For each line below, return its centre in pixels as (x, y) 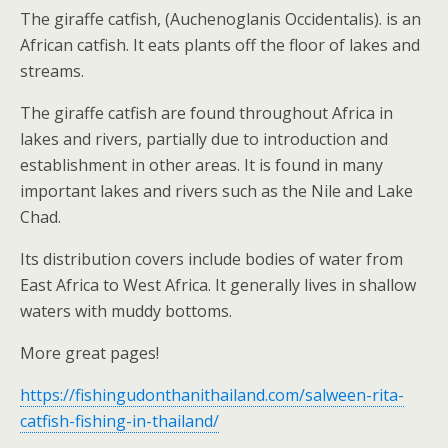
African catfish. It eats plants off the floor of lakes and (220, 45)
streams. (52, 71)
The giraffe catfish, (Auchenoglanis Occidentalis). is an (220, 19)
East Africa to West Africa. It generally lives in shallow (218, 285)
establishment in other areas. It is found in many (201, 165)
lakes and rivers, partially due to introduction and (204, 139)
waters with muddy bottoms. (126, 311)
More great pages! (89, 353)
